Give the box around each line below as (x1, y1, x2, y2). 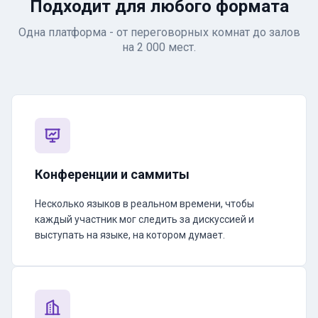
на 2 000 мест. (122, 40, 196, 54)
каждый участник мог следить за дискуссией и (35, 214, 254, 225)
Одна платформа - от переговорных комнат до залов (18, 26, 300, 39)
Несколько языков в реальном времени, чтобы (35, 198, 254, 209)
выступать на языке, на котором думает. (35, 229, 225, 241)
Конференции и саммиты (35, 167, 190, 182)
